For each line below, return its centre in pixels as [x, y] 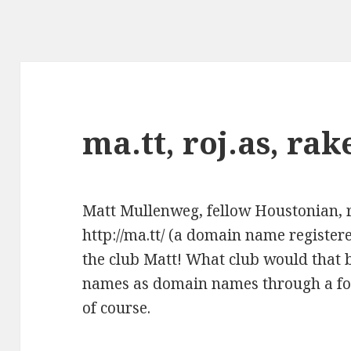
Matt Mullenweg [141, 211]
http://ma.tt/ [124, 235]
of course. [117, 308]
